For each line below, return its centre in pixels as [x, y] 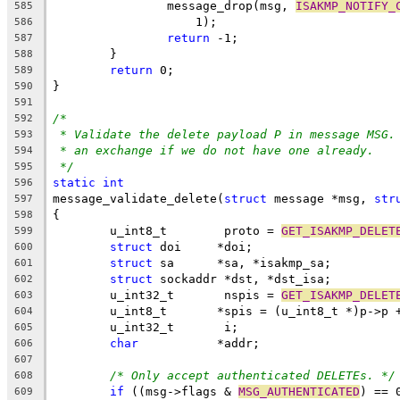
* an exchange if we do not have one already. [217, 150]
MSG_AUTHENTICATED [299, 391]
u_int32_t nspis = [196, 295]
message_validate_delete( [138, 198]
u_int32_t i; [174, 327]
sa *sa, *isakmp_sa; [242, 262]
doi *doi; [203, 246]
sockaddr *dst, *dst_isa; [242, 279]
